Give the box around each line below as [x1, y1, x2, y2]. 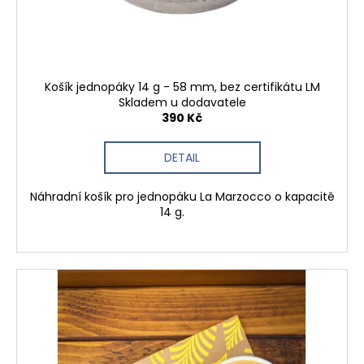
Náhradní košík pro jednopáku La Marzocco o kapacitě [29, 188, 335, 205]
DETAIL [164, 149, 200, 166]
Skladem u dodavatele [118, 94, 246, 110]
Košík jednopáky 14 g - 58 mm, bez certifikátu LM [44, 79, 320, 95]
